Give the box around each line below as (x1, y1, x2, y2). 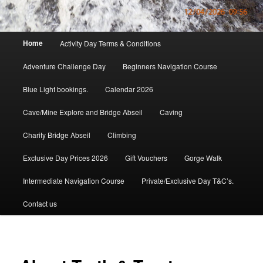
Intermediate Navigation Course (22, 175, 124, 186)
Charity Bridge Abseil (22, 129, 90, 140)
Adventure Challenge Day (22, 60, 106, 71)
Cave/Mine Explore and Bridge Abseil (22, 106, 143, 117)
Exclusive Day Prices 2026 (22, 152, 108, 163)
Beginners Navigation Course (122, 60, 217, 71)
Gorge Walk (184, 152, 222, 163)
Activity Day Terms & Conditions (59, 38, 161, 48)
